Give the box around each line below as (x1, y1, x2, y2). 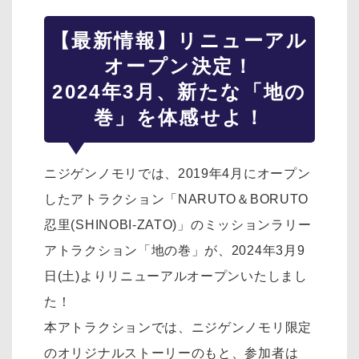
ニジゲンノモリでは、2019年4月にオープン (44, 167, 311, 181)
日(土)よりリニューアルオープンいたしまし (44, 269, 308, 284)
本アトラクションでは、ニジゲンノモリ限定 (44, 321, 312, 335)
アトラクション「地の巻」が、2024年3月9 (44, 244, 305, 258)
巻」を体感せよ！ (93, 107, 266, 129)
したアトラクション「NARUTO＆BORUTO (44, 192, 309, 207)
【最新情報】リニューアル (50, 30, 309, 52)
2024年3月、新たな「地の (52, 81, 307, 103)
